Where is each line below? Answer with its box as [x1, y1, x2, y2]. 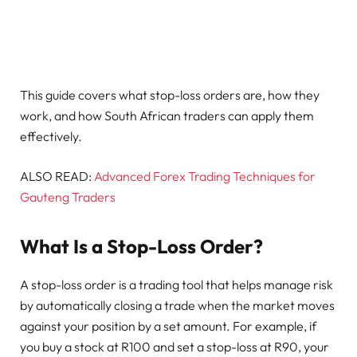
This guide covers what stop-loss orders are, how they [20, 86, 320, 103]
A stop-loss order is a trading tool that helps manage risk [20, 277, 333, 293]
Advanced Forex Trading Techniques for [92, 167, 316, 184]
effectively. [20, 127, 82, 144]
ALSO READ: [20, 167, 92, 184]
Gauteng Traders [20, 188, 116, 205]
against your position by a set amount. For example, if [20, 318, 316, 335]
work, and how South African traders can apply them [20, 107, 314, 124]
